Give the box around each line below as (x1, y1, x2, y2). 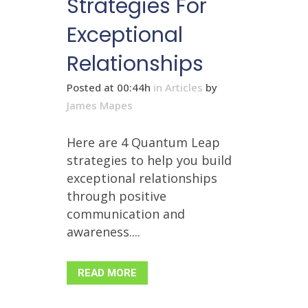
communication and (67, 205, 185, 222)
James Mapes (67, 98, 133, 112)
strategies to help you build (67, 151, 232, 168)
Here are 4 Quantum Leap (67, 133, 220, 151)
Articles (165, 80, 203, 94)
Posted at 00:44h (67, 80, 151, 94)
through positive (67, 187, 166, 204)
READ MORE (78, 265, 137, 280)
